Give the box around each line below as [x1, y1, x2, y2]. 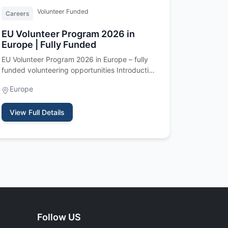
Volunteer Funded [37, 8, 89, 15]
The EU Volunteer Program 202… [2, 76, 110, 85]
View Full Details [10, 108, 65, 117]
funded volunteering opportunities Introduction [2, 66, 157, 74]
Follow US [37, 212, 81, 222]
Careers [6, 10, 29, 17]
